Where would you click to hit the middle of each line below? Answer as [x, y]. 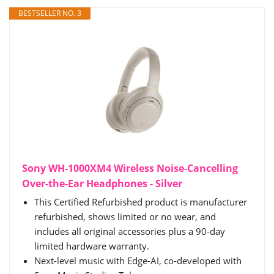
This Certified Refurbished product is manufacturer [141, 202]
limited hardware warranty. [92, 246]
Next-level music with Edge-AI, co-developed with [138, 261]
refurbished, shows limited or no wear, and [125, 217]
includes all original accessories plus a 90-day [130, 231]
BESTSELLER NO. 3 [50, 13]
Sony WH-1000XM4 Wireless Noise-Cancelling [130, 168]
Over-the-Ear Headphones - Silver [102, 183]
